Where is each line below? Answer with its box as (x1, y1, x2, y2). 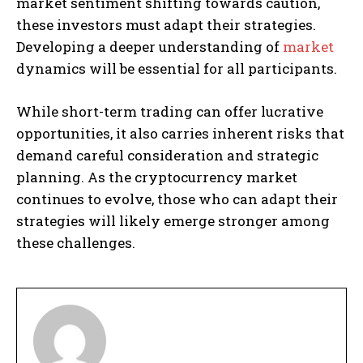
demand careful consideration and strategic (16, 145, 318, 164)
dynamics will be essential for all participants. (16, 58, 337, 78)
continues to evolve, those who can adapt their (16, 189, 338, 208)
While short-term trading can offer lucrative (16, 101, 323, 121)
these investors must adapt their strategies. (16, 15, 316, 34)
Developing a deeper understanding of (16, 36, 283, 56)
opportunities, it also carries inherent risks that (16, 123, 344, 143)
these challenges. (16, 233, 135, 252)
